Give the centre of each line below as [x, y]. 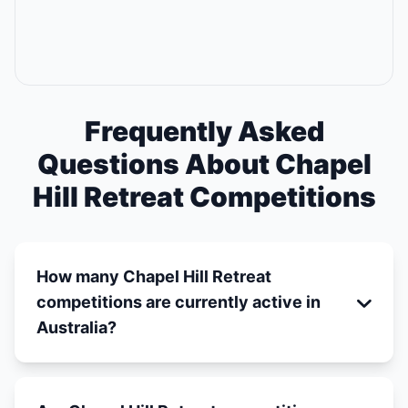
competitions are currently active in [178, 302]
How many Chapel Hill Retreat [154, 276]
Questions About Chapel [204, 164]
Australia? [76, 327]
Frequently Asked [204, 131]
